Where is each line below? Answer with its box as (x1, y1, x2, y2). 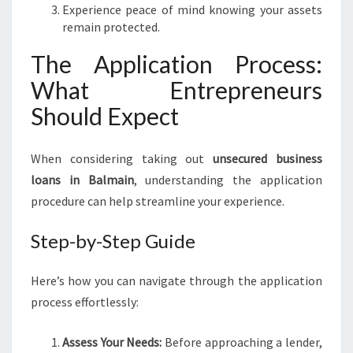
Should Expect (31, 102, 179, 130)
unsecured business (213, 150, 323, 166)
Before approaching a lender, (162, 334, 323, 350)
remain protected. (62, 19, 160, 35)
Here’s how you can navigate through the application (31, 273, 322, 288)
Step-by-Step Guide (31, 229, 195, 252)
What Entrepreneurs (31, 76, 322, 104)
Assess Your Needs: (62, 334, 162, 350)
